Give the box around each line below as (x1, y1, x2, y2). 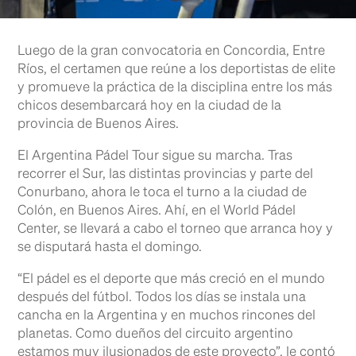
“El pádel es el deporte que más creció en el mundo (17, 273, 326, 286)
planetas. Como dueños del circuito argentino (17, 327, 294, 341)
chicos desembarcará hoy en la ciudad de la (17, 99, 282, 113)
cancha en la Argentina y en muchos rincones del (17, 309, 316, 323)
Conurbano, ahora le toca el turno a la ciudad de (17, 186, 308, 199)
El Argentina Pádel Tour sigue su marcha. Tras (17, 149, 293, 163)
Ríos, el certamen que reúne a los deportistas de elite (17, 63, 336, 76)
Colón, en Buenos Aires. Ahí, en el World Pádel (17, 204, 296, 218)
